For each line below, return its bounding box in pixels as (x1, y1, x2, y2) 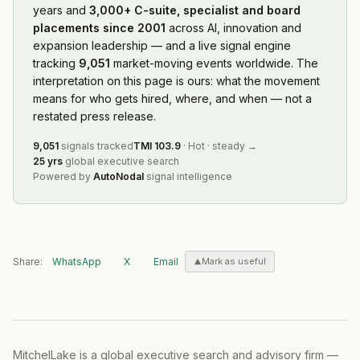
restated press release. (33, 108, 156, 123)
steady (212, 139, 245, 152)
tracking (33, 55, 79, 70)
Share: (13, 255, 43, 268)
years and (33, 2, 86, 17)
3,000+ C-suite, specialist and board (89, 2, 301, 17)
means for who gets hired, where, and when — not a (33, 91, 312, 105)
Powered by (33, 170, 93, 182)
